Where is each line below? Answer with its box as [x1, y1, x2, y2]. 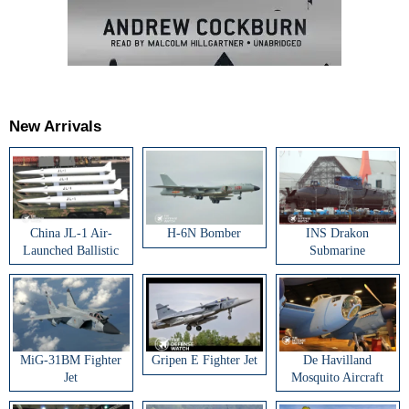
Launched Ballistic [23, 243, 120, 257]
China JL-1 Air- [29, 225, 112, 240]
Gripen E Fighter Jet [151, 353, 257, 368]
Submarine [309, 243, 366, 257]
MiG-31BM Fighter [20, 353, 122, 368]
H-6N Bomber [167, 225, 242, 240]
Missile [52, 260, 89, 275]
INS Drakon [306, 225, 370, 240]
